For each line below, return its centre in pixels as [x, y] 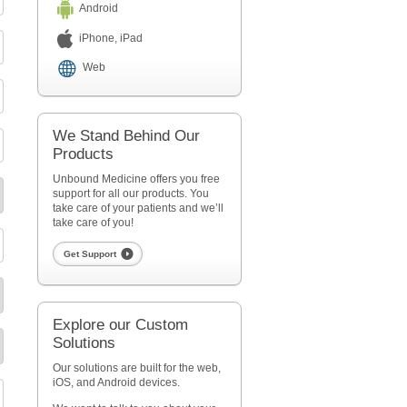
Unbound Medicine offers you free [136, 179]
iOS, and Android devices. [116, 383]
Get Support [89, 254]
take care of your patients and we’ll [138, 208]
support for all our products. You [130, 194]
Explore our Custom [120, 325]
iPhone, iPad [110, 38]
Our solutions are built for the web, [136, 368]
